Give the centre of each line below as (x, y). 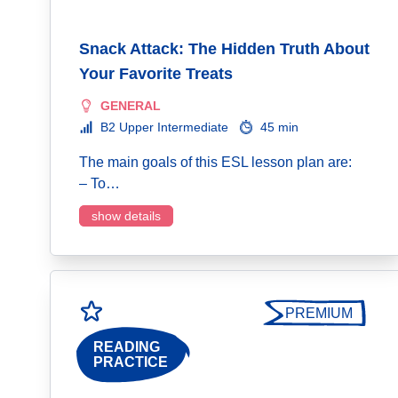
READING (127, 347)
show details (126, 216)
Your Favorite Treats (156, 74)
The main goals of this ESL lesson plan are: (215, 162)
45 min (279, 127)
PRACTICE (131, 362)
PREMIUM (319, 313)
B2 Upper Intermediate (164, 127)
